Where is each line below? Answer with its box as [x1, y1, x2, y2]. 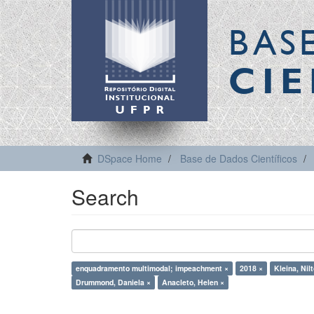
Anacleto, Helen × [162, 277, 224, 287]
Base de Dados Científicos [180, 151, 297, 165]
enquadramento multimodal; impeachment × [76, 263, 228, 273]
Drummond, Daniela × [76, 277, 151, 287]
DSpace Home [97, 151, 162, 165]
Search [71, 182, 139, 212]
